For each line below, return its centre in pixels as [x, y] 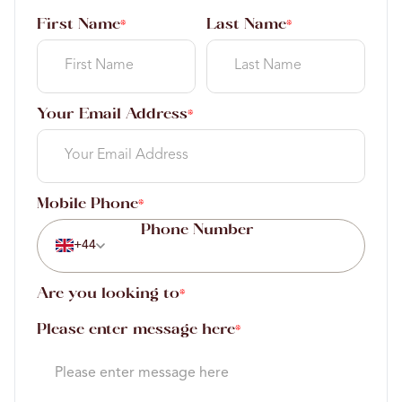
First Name [79, 25]
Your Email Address [112, 114]
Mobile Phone [87, 204]
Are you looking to [108, 294]
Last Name [246, 25]
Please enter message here [136, 330]
